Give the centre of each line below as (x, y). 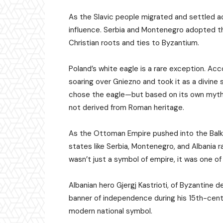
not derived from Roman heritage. (126, 108)
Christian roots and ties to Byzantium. (134, 43)
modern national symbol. (111, 211)
